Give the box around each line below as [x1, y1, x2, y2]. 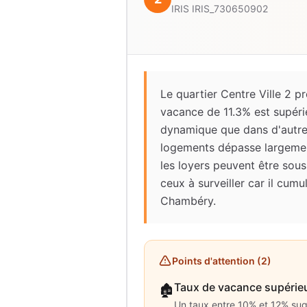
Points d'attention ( [172, 255, 261, 267]
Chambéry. [160, 194, 216, 208]
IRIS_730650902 [192, 3, 268, 14]
